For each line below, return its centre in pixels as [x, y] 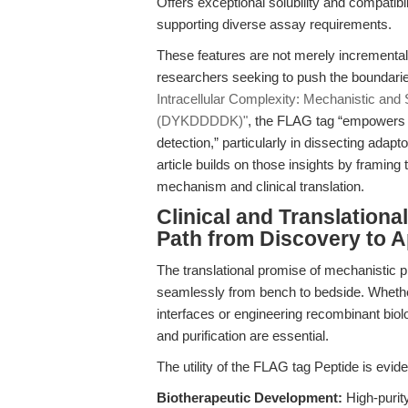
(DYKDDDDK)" [202, 121]
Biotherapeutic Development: [250, 398]
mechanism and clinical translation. [260, 186]
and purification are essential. [243, 336]
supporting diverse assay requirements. [274, 24]
